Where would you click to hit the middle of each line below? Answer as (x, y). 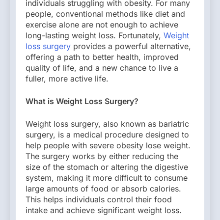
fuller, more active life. (67, 79)
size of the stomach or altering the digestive (107, 167)
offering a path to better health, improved (102, 57)
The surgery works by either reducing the (102, 156)
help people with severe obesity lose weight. (108, 146)
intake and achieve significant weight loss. (104, 210)
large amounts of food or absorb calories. (103, 189)
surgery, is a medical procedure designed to (107, 135)
